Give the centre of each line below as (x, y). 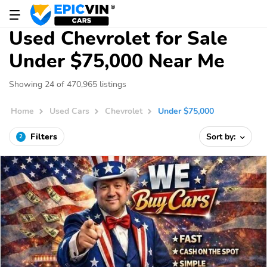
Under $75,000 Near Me (117, 61)
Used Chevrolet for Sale (118, 38)
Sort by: (222, 136)
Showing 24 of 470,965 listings (68, 84)
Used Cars (70, 111)
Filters (44, 136)
